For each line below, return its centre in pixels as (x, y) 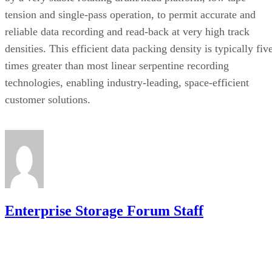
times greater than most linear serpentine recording (117, 65)
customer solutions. (48, 99)
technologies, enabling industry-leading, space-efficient (127, 82)
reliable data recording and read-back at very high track (127, 31)
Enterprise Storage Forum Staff (104, 210)
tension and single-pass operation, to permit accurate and (130, 14)
